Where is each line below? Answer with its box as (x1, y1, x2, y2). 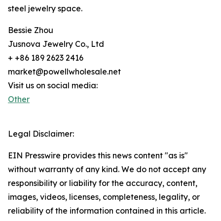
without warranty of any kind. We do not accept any (8, 164, 206, 175)
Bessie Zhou (8, 25, 53, 36)
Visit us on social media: (8, 80, 98, 91)
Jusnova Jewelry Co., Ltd (8, 39, 104, 49)
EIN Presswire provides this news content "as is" (8, 150, 188, 161)
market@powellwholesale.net (8, 67, 121, 77)
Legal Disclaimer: (8, 129, 74, 139)
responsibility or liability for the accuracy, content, (8, 178, 197, 188)
